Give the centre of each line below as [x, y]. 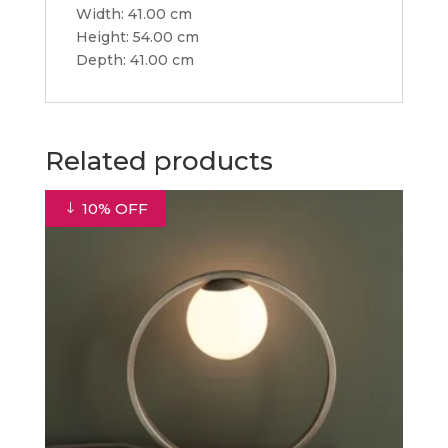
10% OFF [112, 208]
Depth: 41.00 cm [134, 60]
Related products [158, 161]
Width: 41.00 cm [133, 14]
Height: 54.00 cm [137, 37]
